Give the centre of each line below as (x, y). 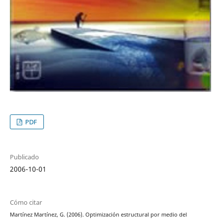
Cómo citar (26, 202)
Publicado (24, 157)
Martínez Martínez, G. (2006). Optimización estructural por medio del (98, 214)
